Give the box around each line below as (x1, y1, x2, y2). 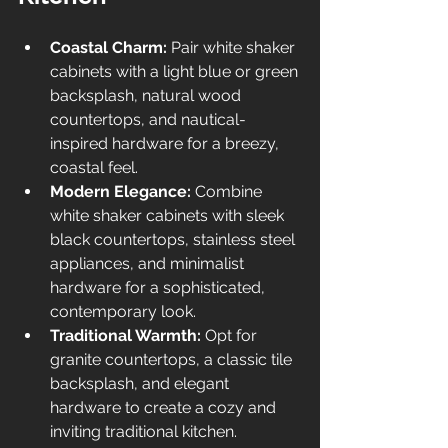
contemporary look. (50, 301, 196, 321)
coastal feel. (50, 157, 138, 177)
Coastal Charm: (50, 37, 167, 57)
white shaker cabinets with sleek (50, 205, 288, 225)
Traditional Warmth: (50, 325, 201, 345)
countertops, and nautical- (50, 109, 246, 129)
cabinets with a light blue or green (50, 61, 302, 81)
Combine (191, 181, 266, 201)
